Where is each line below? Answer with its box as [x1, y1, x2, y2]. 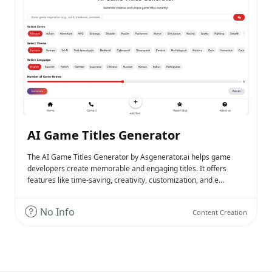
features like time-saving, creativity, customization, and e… [27, 175, 224, 186]
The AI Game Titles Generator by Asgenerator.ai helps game [27, 152, 231, 163]
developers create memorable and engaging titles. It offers [27, 163, 226, 174]
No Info [38, 205, 75, 219]
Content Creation [192, 208, 247, 217]
